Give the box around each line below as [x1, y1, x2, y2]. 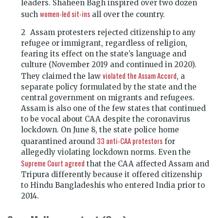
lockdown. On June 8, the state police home [21, 125, 179, 134]
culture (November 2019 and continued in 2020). [21, 59, 197, 69]
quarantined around [21, 136, 97, 146]
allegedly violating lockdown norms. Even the [21, 147, 191, 157]
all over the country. [90, 9, 165, 19]
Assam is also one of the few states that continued [21, 103, 206, 113]
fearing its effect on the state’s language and [21, 49, 186, 58]
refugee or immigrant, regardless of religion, [21, 38, 187, 48]
